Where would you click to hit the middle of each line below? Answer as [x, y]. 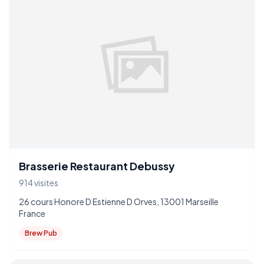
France [32, 213]
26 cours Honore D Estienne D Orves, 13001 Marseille [119, 202]
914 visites [39, 183]
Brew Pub [41, 233]
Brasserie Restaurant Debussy [97, 166]
